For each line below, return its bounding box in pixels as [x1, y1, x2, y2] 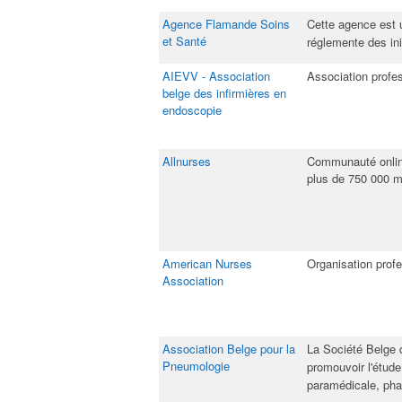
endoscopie [162, 101, 222, 118]
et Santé [162, 32, 206, 49]
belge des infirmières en [162, 84, 286, 101]
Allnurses [162, 153, 211, 170]
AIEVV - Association [162, 67, 270, 84]
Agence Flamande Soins [162, 15, 290, 32]
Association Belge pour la [162, 340, 295, 357]
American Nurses [162, 255, 252, 272]
